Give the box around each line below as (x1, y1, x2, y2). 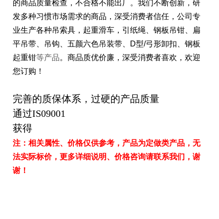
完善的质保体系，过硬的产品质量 (13, 93, 160, 105)
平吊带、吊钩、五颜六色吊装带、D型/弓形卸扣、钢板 (13, 40, 201, 48)
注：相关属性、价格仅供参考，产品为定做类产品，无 (13, 138, 201, 148)
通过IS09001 (13, 108, 66, 119)
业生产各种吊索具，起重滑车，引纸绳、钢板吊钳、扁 (13, 26, 201, 35)
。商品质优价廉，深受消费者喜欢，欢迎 (60, 53, 201, 62)
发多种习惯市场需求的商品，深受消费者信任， (13, 12, 177, 21)
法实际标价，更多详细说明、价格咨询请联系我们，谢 (13, 152, 201, 161)
